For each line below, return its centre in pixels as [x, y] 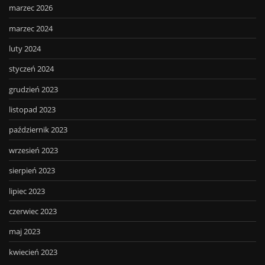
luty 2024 [25, 48]
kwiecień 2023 [33, 252]
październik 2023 [38, 130]
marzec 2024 [31, 28]
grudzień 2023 [33, 89]
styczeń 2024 [31, 69]
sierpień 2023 [32, 171]
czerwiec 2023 [33, 211]
